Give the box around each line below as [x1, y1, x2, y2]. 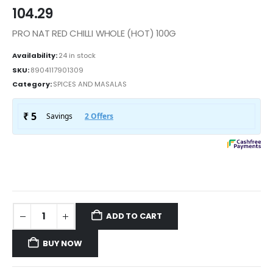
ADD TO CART [106, 210, 163, 222]
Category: [12, 79, 53, 90]
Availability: [12, 50, 58, 60]
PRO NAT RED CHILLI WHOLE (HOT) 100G [12, 27, 177, 40]
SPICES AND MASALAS [53, 79, 127, 90]
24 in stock [58, 50, 96, 60]
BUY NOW [43, 237, 82, 249]
